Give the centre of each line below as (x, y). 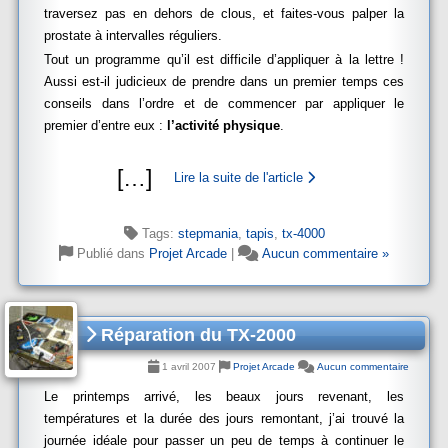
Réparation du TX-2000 (196, 335)
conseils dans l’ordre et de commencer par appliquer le (224, 103)
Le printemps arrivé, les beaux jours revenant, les (224, 396)
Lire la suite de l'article (240, 177)
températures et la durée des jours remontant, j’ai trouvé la (224, 418)
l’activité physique (223, 125)
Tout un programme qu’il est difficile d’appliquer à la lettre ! (224, 59)
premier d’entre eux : (105, 125)
